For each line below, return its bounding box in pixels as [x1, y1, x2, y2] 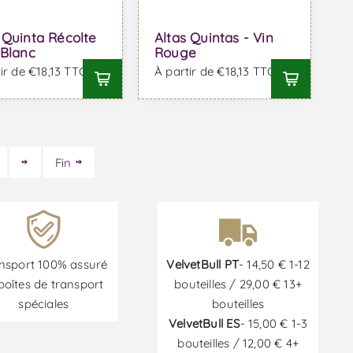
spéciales [18, 295, 69, 311]
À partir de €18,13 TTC [154, 64, 276, 80]
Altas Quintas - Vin [154, 29, 273, 46]
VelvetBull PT [166, 256, 240, 272]
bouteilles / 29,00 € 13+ [174, 276, 303, 292]
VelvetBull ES [169, 315, 240, 331]
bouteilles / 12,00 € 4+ [177, 335, 299, 351]
